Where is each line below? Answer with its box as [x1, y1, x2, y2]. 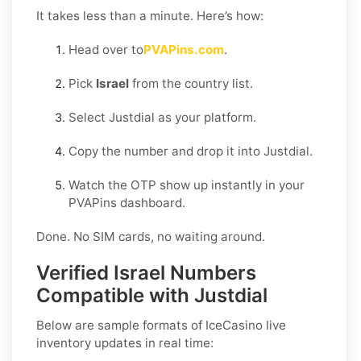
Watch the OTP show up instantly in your [68, 176, 305, 193]
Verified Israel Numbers [36, 260, 256, 284]
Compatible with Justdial [36, 283, 268, 307]
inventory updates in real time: [36, 334, 214, 351]
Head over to [68, 41, 143, 57]
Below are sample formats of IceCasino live [36, 317, 286, 333]
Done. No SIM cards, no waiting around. [36, 228, 265, 244]
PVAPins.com [143, 41, 224, 57]
